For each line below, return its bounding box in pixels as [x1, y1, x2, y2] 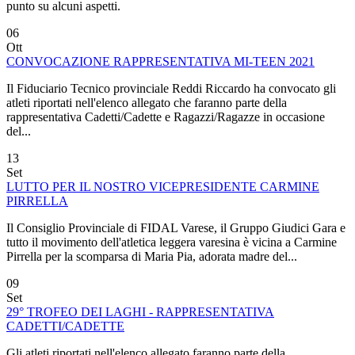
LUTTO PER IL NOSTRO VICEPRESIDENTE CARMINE [6, 179, 319, 193]
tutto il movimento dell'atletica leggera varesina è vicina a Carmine [6, 235, 337, 249]
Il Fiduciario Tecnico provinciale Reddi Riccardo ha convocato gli [6, 81, 336, 95]
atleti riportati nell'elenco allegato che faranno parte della [6, 95, 287, 109]
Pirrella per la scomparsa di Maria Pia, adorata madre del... [6, 249, 297, 263]
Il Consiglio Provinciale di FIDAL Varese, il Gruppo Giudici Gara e [6, 220, 345, 235]
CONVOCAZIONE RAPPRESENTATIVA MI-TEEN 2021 [6, 54, 315, 68]
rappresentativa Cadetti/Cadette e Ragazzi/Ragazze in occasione [6, 109, 325, 124]
